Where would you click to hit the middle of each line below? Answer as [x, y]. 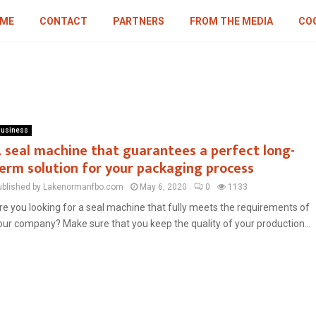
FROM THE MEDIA [232, 21]
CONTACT [64, 21]
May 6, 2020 [163, 187]
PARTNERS [139, 21]
